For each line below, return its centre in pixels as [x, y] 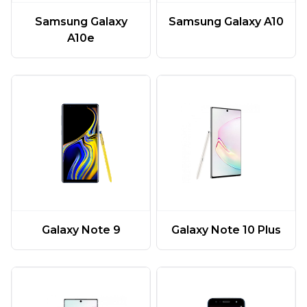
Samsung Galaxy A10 [226, 22]
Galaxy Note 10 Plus [226, 230]
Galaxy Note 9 [81, 230]
